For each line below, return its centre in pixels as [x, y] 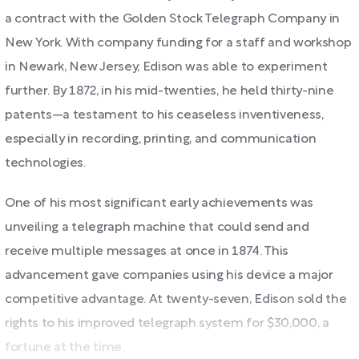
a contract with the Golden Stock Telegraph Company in [173, 19]
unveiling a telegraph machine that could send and [157, 228]
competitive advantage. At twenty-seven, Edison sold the [176, 300]
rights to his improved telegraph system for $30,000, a [167, 324]
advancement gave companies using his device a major [169, 276]
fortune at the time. [65, 348]
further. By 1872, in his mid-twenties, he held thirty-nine [169, 91]
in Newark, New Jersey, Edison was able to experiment [166, 67]
